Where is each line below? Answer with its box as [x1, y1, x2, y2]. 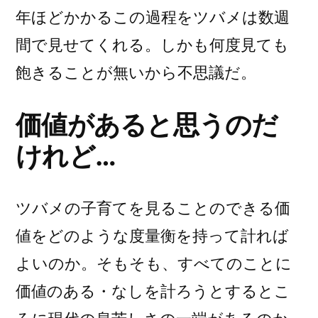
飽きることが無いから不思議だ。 [16, 63, 256, 82]
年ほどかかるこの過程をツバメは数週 [16, 8, 290, 26]
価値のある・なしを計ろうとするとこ [16, 282, 290, 300]
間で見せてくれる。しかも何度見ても [16, 35, 289, 54]
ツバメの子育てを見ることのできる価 [16, 199, 290, 217]
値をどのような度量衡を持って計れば [16, 226, 289, 245]
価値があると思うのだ [16, 109, 278, 141]
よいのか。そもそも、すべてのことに [16, 254, 292, 273]
